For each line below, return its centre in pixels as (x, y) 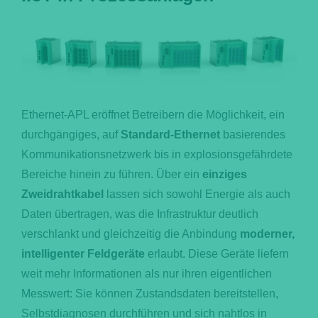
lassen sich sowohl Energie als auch (197, 194)
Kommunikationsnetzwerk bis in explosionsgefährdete (157, 155)
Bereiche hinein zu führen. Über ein (110, 175)
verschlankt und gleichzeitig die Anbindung (130, 234)
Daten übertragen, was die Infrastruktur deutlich (139, 214)
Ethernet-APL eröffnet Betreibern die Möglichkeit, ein (153, 115)
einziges (223, 175)
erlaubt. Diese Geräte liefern (216, 254)
